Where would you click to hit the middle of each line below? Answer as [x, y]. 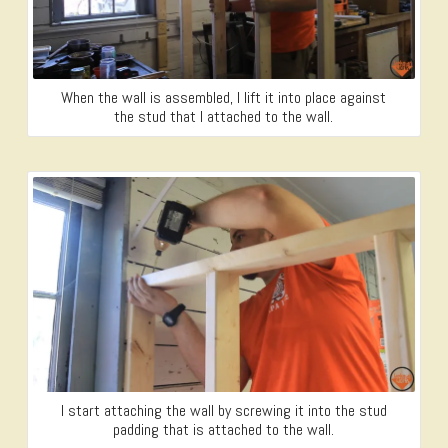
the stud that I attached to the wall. [224, 116]
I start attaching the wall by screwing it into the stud [223, 411]
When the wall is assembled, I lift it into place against [224, 97]
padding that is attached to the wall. [224, 430]
